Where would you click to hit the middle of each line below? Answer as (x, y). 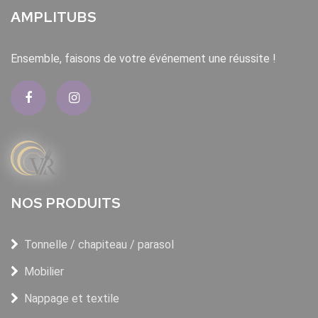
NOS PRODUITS (66, 203)
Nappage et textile (72, 299)
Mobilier (44, 272)
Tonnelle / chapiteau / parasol (99, 245)
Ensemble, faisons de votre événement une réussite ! (143, 59)
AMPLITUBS (54, 17)
